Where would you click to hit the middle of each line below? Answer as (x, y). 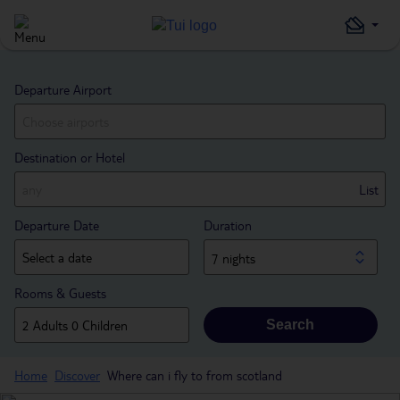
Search (291, 325)
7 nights (233, 258)
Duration (227, 225)
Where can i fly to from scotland (195, 375)
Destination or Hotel (70, 157)
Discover (77, 375)
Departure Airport (63, 89)
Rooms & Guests (60, 293)
